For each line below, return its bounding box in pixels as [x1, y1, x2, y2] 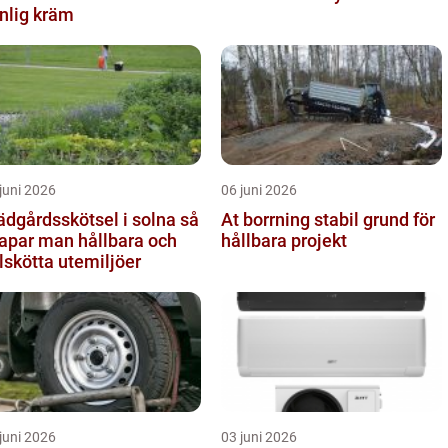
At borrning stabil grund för [221, 208, 314, 230]
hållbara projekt [221, 229, 347, 251]
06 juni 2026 [221, 181, 297, 198]
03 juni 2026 [221, 428, 297, 445]
